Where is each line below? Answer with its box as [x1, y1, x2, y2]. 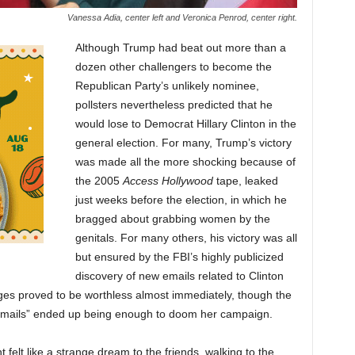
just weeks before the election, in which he [74, 193, 287, 206]
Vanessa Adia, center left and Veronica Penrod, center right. [67, 13, 297, 22]
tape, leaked [212, 174, 278, 187]
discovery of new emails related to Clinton [74, 269, 284, 282]
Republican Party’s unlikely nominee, [74, 79, 259, 92]
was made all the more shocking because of [74, 155, 296, 168]
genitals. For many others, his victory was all [74, 231, 297, 244]
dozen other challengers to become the [74, 60, 272, 73]
